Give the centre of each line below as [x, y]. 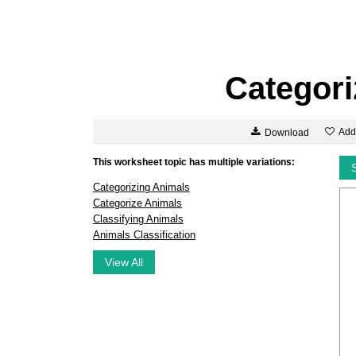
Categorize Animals [137, 203]
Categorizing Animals [141, 187]
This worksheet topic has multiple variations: [194, 162]
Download [287, 132]
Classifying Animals [138, 219]
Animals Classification [144, 235]
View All [124, 262]
